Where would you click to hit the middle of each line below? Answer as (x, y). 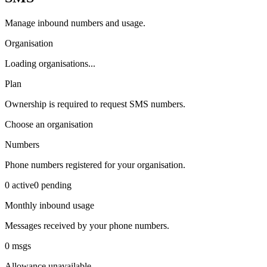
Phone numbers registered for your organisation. (95, 164)
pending (55, 185)
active (22, 185)
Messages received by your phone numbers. (87, 225)
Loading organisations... (50, 63)
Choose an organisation (49, 124)
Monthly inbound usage (49, 205)
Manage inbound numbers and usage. (75, 23)
